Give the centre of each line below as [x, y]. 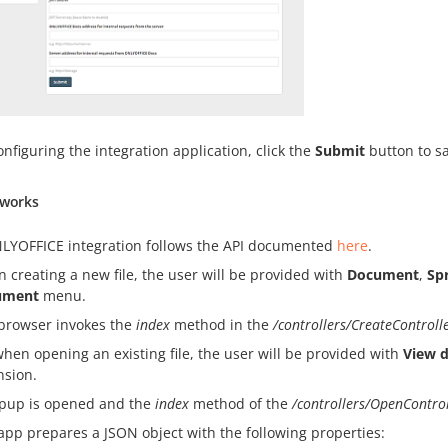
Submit [340, 151]
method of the [240, 404]
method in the [221, 325]
